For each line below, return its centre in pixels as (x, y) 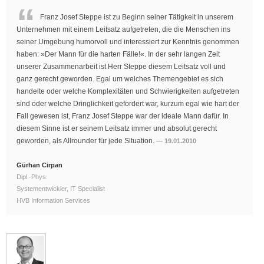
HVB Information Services (53, 201)
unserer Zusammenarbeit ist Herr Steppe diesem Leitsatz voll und (121, 67)
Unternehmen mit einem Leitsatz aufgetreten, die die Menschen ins (123, 30)
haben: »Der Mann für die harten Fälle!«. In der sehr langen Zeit (118, 55)
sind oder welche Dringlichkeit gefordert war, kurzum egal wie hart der (128, 104)
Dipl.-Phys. (32, 177)
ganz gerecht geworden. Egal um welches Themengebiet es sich (120, 79)
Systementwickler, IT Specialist (61, 189)
